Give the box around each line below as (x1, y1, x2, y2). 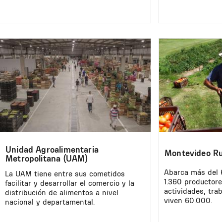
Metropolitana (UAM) (5, 153, 88, 164)
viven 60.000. (164, 195, 212, 205)
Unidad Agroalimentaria (5, 144, 99, 155)
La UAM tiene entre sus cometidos (5, 168, 125, 178)
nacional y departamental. (5, 197, 95, 207)
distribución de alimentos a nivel (5, 187, 118, 197)
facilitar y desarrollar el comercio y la (5, 178, 134, 188)
